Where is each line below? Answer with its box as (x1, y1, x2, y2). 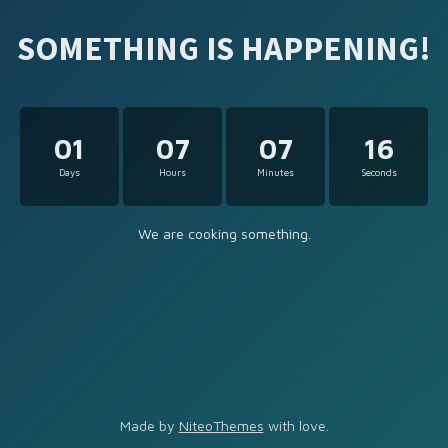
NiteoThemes (178, 417, 264, 434)
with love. (263, 417, 329, 434)
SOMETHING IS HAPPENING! (17, 28, 431, 70)
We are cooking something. (137, 224, 311, 242)
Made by (119, 417, 179, 434)
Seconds (360, 167, 397, 179)
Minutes (257, 167, 294, 179)
